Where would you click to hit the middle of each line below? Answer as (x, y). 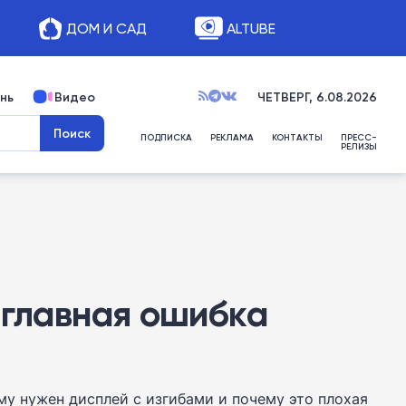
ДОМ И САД (106, 28)
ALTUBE (251, 28)
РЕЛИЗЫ (359, 146)
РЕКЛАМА (232, 137)
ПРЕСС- (359, 137)
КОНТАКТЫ (297, 137)
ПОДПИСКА (166, 137)
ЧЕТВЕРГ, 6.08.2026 (317, 97)
